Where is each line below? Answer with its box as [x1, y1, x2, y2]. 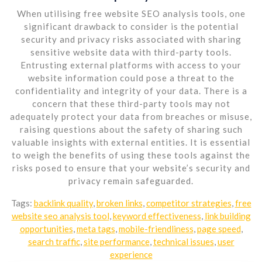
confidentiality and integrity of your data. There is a [15, 85, 247, 96]
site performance [83, 236, 150, 247]
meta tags [76, 223, 115, 234]
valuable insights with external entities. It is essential [12, 136, 250, 147]
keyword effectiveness [112, 210, 201, 221]
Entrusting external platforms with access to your [20, 59, 242, 70]
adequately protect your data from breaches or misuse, [10, 111, 252, 122]
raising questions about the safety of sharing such [19, 123, 243, 135]
